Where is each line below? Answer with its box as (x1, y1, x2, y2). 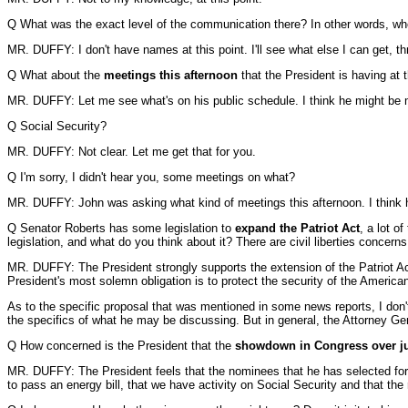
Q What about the (7, 68, 104, 82)
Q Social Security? (7, 119, 107, 133)
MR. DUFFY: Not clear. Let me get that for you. (7, 145, 256, 158)
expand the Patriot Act (235, 221, 360, 235)
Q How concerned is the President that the (7, 339, 235, 352)
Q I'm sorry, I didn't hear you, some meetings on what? (7, 170, 295, 184)
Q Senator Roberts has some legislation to (7, 221, 235, 235)
